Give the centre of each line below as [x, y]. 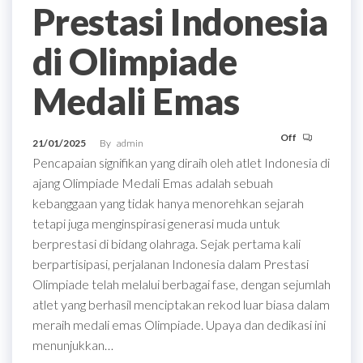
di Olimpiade [135, 61]
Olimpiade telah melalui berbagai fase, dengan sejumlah [181, 284]
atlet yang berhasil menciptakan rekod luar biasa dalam [181, 304]
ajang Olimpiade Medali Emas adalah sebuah [153, 182]
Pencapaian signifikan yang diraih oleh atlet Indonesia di [181, 162]
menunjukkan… [73, 344]
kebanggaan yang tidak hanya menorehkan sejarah [168, 203]
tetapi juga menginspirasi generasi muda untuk [156, 223]
